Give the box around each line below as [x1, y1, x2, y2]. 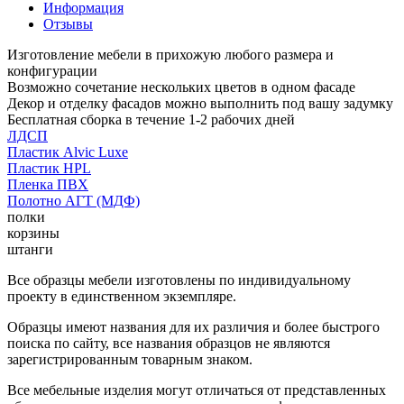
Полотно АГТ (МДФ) [7, 192, 140, 208]
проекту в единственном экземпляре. [7, 288, 236, 304]
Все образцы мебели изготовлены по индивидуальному [7, 271, 351, 288]
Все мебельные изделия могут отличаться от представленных [7, 381, 386, 398]
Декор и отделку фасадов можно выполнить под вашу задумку [7, 95, 393, 111]
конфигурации [7, 62, 97, 78]
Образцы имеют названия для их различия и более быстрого [7, 318, 380, 335]
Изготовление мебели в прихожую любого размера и [7, 46, 334, 62]
